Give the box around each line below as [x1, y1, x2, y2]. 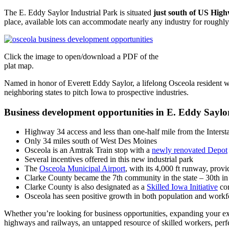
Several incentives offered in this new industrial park [25, 155, 193, 164]
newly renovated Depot [152, 146, 227, 155]
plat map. [4, 61, 34, 70]
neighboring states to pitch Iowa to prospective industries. [4, 87, 189, 97]
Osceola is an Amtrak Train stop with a [25, 146, 152, 155]
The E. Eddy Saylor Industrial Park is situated [4, 8, 153, 17]
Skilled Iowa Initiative [147, 182, 218, 192]
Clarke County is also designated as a [25, 182, 147, 192]
